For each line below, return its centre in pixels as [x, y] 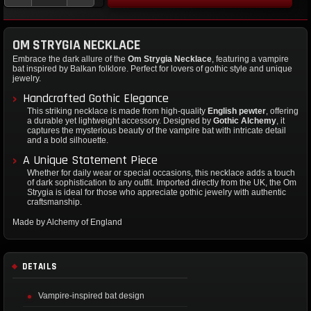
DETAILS [40, 267]
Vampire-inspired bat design [91, 296]
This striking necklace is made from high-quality [117, 111]
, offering [282, 111]
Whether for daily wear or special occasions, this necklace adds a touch [161, 173]
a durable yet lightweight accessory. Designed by [120, 121]
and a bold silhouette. [68, 141]
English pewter [237, 111]
